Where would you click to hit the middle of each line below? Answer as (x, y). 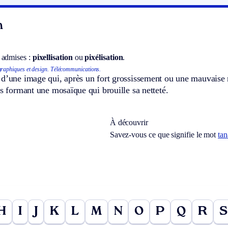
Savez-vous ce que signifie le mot (164, 134)
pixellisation (52, 57)
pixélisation (104, 57)
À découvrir (129, 122)
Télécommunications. (76, 69)
